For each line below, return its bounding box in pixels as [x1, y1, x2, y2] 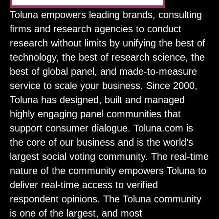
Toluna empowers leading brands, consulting [10, 9, 202, 21]
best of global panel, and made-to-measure [10, 66, 197, 77]
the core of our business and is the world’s [10, 137, 193, 148]
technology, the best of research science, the [10, 52, 205, 63]
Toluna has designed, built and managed [10, 94, 185, 106]
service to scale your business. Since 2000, [10, 80, 197, 91]
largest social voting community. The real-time [10, 151, 209, 162]
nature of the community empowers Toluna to [10, 165, 206, 176]
